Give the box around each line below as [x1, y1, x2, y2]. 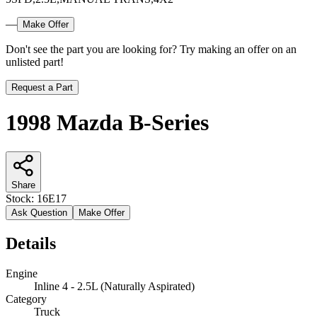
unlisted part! [6, 55, 64, 68]
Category [6, 292, 47, 305]
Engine [6, 267, 38, 279]
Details [6, 234, 56, 253]
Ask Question [11, 207, 67, 218]
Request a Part [11, 81, 73, 93]
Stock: [6, 192, 37, 204]
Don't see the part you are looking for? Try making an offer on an [6, 42, 296, 55]
